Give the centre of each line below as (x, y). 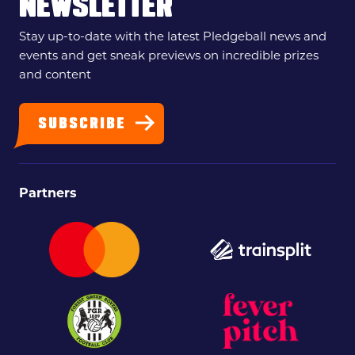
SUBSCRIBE (82, 125)
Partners (48, 193)
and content (55, 74)
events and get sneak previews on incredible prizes (169, 55)
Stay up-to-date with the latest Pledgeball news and (173, 36)
